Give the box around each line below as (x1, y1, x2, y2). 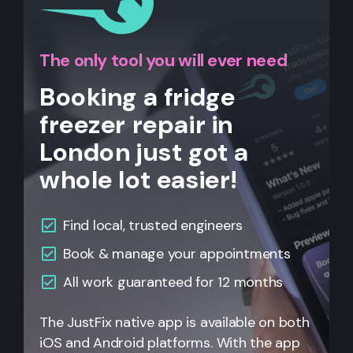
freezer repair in (39, 107, 233, 141)
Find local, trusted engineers (63, 215, 243, 235)
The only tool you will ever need (39, 48, 288, 72)
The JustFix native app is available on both (39, 312, 310, 332)
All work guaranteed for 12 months (63, 272, 284, 292)
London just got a (39, 135, 249, 169)
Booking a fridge (39, 80, 236, 113)
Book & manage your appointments (63, 243, 291, 263)
